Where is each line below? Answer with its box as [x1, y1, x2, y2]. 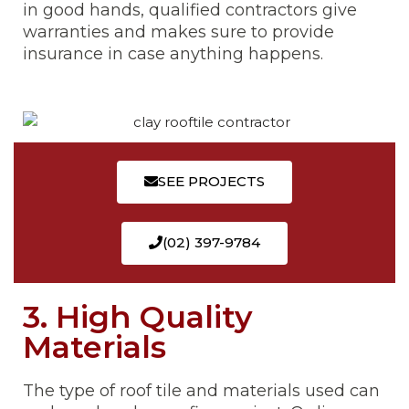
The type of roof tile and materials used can [23, 381, 380, 402]
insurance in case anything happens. [23, 44, 323, 65]
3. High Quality [23, 298, 253, 336]
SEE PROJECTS [158, 173, 265, 191]
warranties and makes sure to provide [23, 22, 334, 43]
